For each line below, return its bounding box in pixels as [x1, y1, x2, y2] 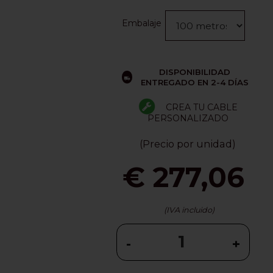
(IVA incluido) [164, 205, 215, 215]
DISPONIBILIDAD [158, 66, 230, 77]
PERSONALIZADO [147, 112, 229, 124]
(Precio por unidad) [140, 138, 236, 151]
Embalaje [122, 17, 162, 29]
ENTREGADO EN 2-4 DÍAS [140, 77, 249, 87]
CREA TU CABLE [165, 101, 238, 113]
